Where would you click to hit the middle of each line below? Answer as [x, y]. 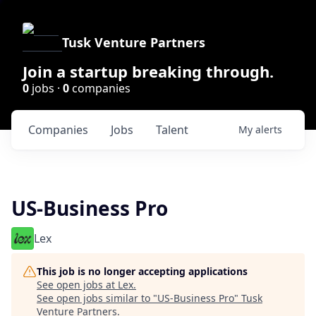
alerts [269, 129]
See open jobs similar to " [97, 298]
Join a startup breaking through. [148, 71]
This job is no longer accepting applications [142, 271]
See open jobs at [77, 285]
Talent [172, 130]
